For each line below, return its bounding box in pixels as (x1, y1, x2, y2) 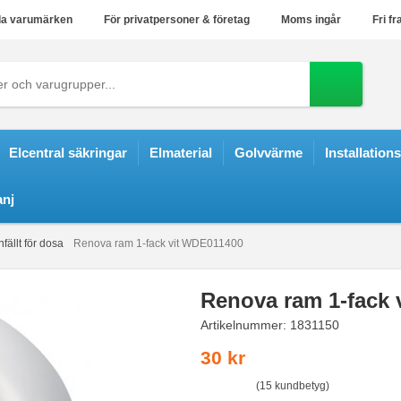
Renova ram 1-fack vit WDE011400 (73, 237, 243, 250)
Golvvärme (235, 145, 303, 160)
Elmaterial (149, 145, 212, 160)
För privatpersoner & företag (98, 13, 250, 26)
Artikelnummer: (200, 318, 290, 332)
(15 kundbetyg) (256, 380, 329, 392)
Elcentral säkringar (9, 145, 127, 160)
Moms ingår (276, 13, 341, 26)
